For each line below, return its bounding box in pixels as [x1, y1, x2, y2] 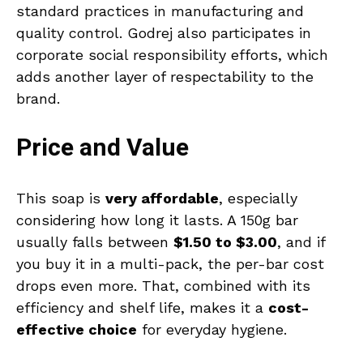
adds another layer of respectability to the [16, 68, 314, 86]
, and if [277, 233, 325, 251]
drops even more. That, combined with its [16, 277, 310, 295]
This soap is [16, 190, 105, 207]
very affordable [105, 190, 219, 207]
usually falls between [16, 233, 173, 251]
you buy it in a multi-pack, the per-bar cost [16, 255, 324, 273]
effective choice [16, 321, 137, 339]
